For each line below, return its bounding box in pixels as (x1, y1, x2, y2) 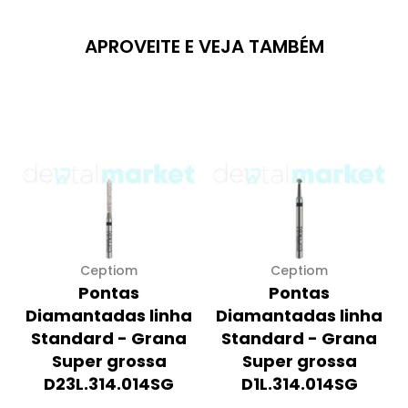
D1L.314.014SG (240, 372, 358, 395)
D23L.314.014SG (44, 372, 174, 395)
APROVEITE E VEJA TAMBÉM (84, 34, 324, 59)
